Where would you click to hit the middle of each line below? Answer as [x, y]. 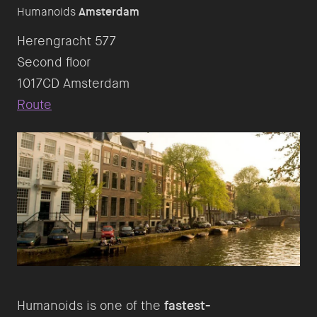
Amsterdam [109, 12]
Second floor [54, 63]
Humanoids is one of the [91, 306]
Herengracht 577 [67, 41]
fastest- [188, 306]
